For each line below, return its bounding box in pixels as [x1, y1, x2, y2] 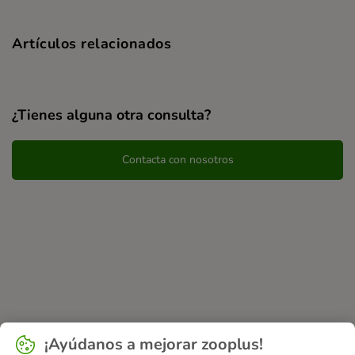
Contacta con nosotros [121, 151, 234, 167]
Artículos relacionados [12, 33, 171, 53]
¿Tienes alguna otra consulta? [12, 105, 211, 124]
